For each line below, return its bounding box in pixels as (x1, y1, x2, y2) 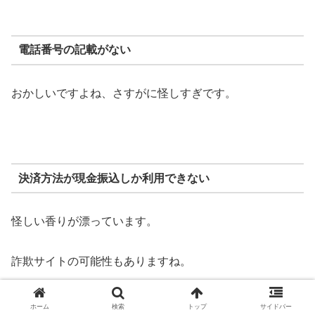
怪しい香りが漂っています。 (11, 215, 157, 228)
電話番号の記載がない (18, 44, 131, 56)
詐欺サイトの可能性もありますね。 (11, 255, 191, 268)
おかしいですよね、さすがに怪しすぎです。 (11, 86, 236, 99)
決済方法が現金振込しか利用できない (18, 172, 210, 184)
